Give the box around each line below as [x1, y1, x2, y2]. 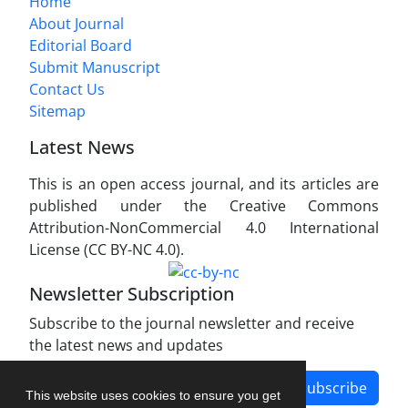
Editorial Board [29, 35, 132, 56]
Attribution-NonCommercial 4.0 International [29, 217, 379, 238]
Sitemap [29, 100, 86, 121]
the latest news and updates [29, 335, 223, 356]
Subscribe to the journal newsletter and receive [29, 313, 354, 334]
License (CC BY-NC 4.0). [29, 239, 184, 260]
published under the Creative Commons [29, 195, 379, 216]
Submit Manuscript [29, 56, 160, 77]
